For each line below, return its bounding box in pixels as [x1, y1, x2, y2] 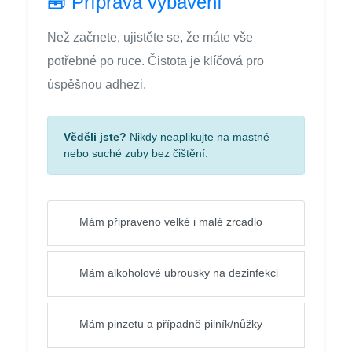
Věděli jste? [64, 130, 126, 143]
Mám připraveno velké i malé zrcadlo [79, 215, 262, 228]
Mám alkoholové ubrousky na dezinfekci [79, 266, 278, 279]
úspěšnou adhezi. [47, 78, 146, 91]
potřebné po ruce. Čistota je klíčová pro [47, 54, 264, 68]
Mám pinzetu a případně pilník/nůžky [79, 317, 262, 330]
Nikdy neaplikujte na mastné [126, 130, 269, 143]
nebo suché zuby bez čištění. [64, 147, 208, 159]
